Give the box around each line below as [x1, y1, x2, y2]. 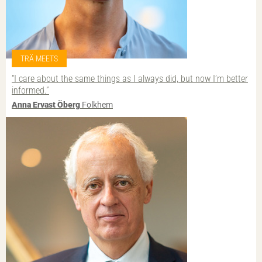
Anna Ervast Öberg [12, 99, 80, 109]
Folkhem [80, 99, 113, 109]
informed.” [12, 85, 49, 96]
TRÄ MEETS [20, 54, 58, 64]
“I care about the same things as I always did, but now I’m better [12, 73, 248, 85]
